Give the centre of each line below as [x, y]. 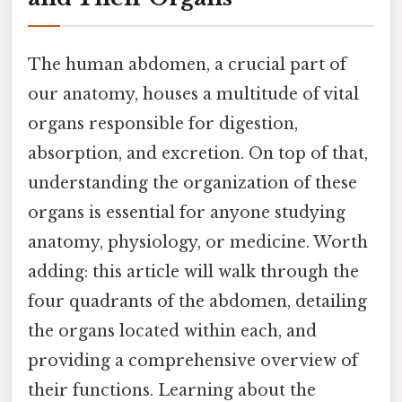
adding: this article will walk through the [193, 271]
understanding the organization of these [192, 183]
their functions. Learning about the [172, 390]
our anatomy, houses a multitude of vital [193, 94]
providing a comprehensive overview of [193, 360]
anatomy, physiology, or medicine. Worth [198, 242]
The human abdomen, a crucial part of [187, 64]
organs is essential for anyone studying [187, 212]
